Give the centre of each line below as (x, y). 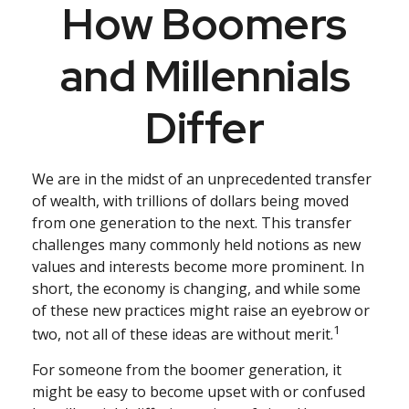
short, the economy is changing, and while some (196, 288)
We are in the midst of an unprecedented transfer (202, 179)
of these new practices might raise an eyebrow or (201, 310)
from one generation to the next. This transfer (192, 223)
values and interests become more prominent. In (198, 267)
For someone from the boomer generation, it (187, 370)
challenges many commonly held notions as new (196, 245)
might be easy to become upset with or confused (199, 392)
